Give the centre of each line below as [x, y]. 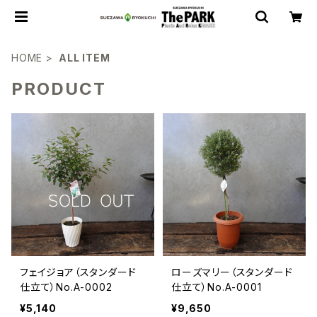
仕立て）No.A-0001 [217, 287]
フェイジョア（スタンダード [78, 272]
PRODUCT [59, 89]
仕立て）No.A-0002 [66, 287]
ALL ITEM [85, 58]
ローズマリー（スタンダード [232, 272]
